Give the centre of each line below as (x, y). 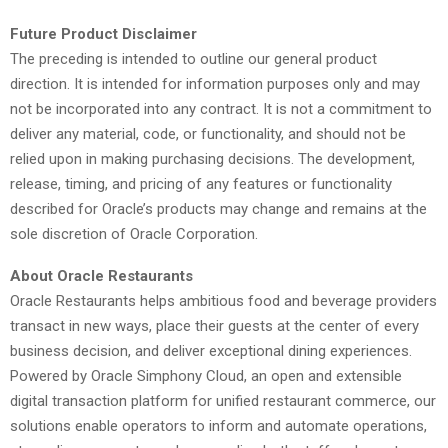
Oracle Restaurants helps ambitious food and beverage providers (223, 300)
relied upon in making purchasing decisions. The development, (212, 158)
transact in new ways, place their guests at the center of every (214, 325)
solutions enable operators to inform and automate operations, (218, 425)
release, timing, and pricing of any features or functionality (201, 183)
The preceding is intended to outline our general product (193, 58)
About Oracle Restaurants (101, 275)
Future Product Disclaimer (103, 33)
